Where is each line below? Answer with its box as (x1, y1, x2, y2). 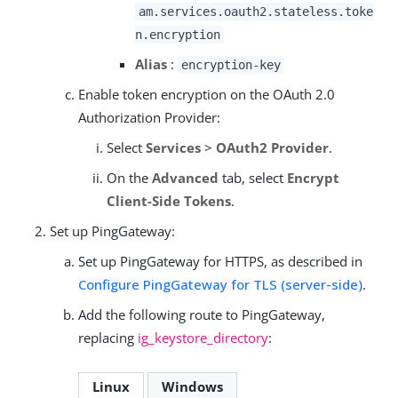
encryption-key (180, 57, 281, 72)
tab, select (219, 168, 287, 187)
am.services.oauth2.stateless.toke (138, 4, 373, 19)
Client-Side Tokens (107, 191, 231, 210)
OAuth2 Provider (216, 138, 329, 156)
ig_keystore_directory (138, 328, 268, 346)
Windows (161, 377, 223, 395)
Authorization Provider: (78, 107, 220, 126)
